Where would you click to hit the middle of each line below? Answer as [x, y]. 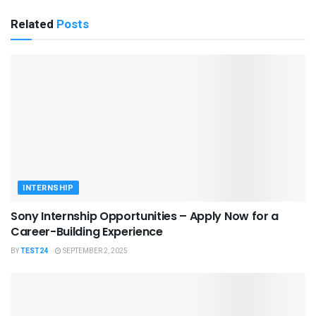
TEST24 [34, 251]
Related [32, 24]
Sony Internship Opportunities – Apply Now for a [145, 216]
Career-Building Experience [87, 231]
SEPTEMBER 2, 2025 [95, 251]
